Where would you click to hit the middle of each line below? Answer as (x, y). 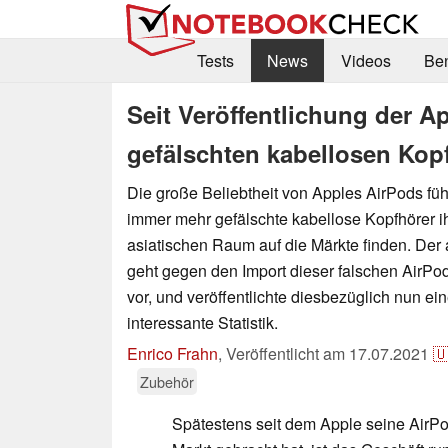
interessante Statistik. (202, 322)
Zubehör (167, 381)
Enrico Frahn (172, 353)
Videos (365, 61)
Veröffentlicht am (287, 353)
